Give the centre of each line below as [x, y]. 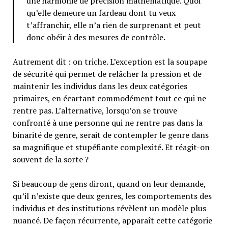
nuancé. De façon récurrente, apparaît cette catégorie [112, 220]
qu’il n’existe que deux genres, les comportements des [112, 196]
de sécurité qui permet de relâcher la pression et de [107, 74]
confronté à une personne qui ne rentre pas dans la [107, 122]
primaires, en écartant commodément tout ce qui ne [109, 98]
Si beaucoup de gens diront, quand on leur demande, [109, 183]
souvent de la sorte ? [50, 159]
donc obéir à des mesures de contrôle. [96, 37]
